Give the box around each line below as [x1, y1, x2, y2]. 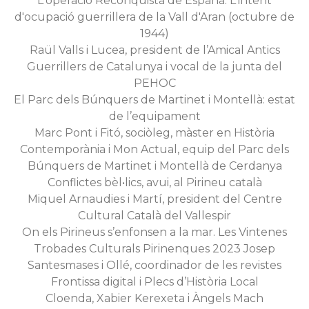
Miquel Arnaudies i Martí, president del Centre [27, 192, 282, 206]
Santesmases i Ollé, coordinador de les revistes [28, 259, 281, 272]
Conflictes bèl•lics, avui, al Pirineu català [47, 176, 262, 189]
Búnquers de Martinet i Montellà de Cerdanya [27, 159, 282, 172]
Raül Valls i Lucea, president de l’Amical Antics [29, 43, 280, 57]
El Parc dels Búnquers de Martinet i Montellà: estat [14, 93, 295, 106]
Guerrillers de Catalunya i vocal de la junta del [27, 60, 282, 73]
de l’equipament [108, 110, 201, 123]
